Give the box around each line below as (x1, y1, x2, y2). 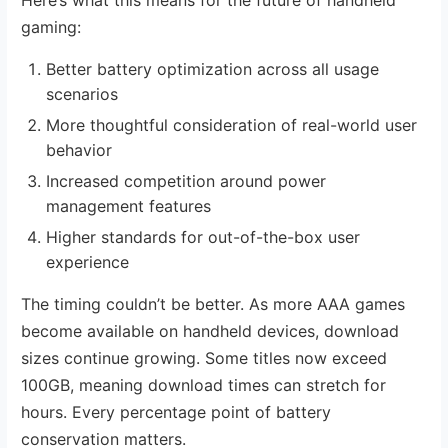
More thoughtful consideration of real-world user (46, 114, 418, 135)
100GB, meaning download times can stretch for (21, 374, 387, 395)
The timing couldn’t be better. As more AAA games (21, 293, 406, 314)
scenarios (46, 83, 119, 104)
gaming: (21, 16, 82, 37)
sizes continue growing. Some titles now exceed (21, 347, 388, 368)
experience (46, 251, 130, 272)
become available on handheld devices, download (21, 320, 400, 341)
